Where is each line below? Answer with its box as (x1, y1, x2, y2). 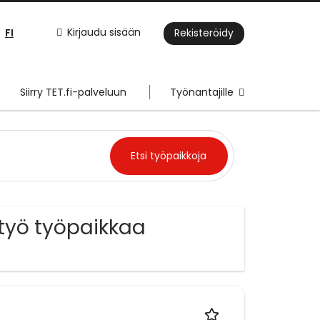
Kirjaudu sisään (67, 25, 141, 40)
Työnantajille (170, 85, 234, 100)
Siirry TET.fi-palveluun (20, 85, 126, 100)
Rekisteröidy (174, 26, 234, 41)
